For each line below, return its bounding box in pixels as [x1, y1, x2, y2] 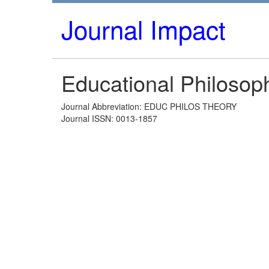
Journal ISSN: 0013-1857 [61, 112, 157, 124]
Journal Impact [61, 11, 226, 47]
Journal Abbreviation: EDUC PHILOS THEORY [61, 100, 237, 112]
